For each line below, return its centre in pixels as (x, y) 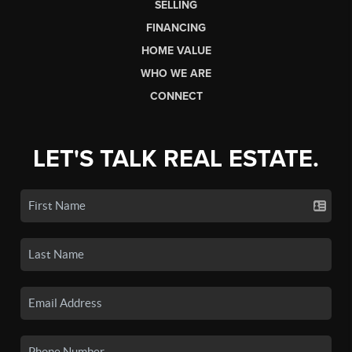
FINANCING (176, 27)
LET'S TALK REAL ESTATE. (176, 159)
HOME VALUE (176, 50)
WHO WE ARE (176, 73)
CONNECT (176, 96)
